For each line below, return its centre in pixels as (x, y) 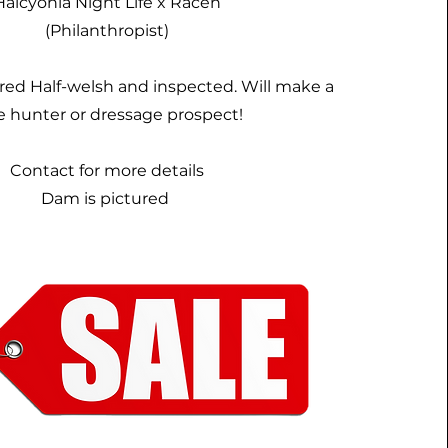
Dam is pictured (107, 198)
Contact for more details (107, 170)
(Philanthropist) (107, 30)
